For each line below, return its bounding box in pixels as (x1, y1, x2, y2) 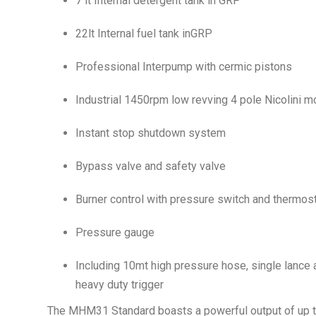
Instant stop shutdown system (75, 126, 226, 140)
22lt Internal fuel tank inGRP (75, 27, 212, 40)
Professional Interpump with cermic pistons (75, 60, 292, 73)
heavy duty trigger (75, 278, 164, 291)
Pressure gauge (75, 226, 154, 239)
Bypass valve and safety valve (75, 159, 226, 173)
